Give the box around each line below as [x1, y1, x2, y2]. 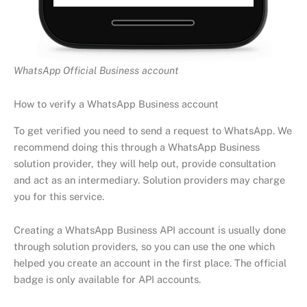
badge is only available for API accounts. [14, 273, 201, 286]
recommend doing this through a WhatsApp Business [14, 140, 260, 153]
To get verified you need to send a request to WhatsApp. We [14, 124, 292, 136]
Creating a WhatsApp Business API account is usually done [14, 224, 286, 236]
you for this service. [14, 190, 104, 202]
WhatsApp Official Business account [14, 64, 179, 76]
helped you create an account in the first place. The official [14, 257, 286, 269]
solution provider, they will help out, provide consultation [14, 157, 275, 169]
